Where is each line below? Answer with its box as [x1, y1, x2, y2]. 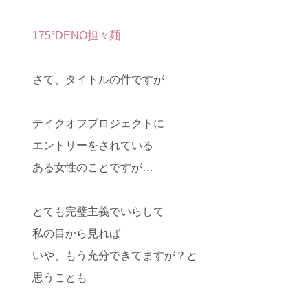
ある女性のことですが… [32, 162, 153, 173]
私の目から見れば [32, 228, 120, 239]
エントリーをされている [32, 140, 153, 151]
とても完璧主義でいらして [32, 206, 164, 217]
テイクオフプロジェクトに [32, 118, 164, 129]
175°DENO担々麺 [32, 30, 120, 41]
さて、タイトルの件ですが [32, 74, 164, 85]
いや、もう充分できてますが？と [32, 250, 197, 261]
